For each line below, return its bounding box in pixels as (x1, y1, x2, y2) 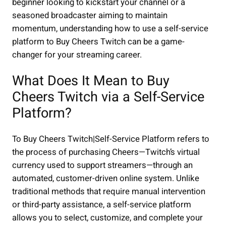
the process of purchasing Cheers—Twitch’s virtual (12, 146, 200, 159)
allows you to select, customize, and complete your (12, 211, 203, 224)
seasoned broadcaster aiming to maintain (12, 9, 167, 22)
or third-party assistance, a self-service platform (12, 198, 191, 211)
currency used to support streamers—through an (12, 159, 193, 172)
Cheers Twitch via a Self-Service (12, 87, 204, 107)
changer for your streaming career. (12, 48, 142, 62)
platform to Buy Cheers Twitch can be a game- (12, 35, 185, 48)
